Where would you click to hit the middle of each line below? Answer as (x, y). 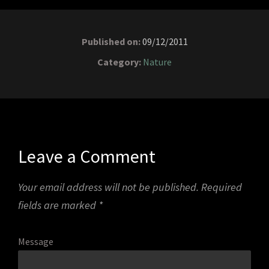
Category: (119, 62)
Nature (157, 62)
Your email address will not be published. (108, 187)
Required (222, 187)
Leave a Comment (87, 156)
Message (36, 241)
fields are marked (58, 205)
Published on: (111, 41)
